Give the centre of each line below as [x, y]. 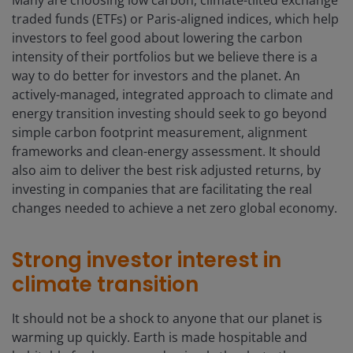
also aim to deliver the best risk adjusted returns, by [166, 171]
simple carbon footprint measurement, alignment [160, 133]
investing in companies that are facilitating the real [162, 190]
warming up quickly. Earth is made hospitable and [160, 338]
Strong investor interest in [147, 260]
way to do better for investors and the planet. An [156, 76]
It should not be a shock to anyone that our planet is [167, 319]
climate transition [105, 285]
